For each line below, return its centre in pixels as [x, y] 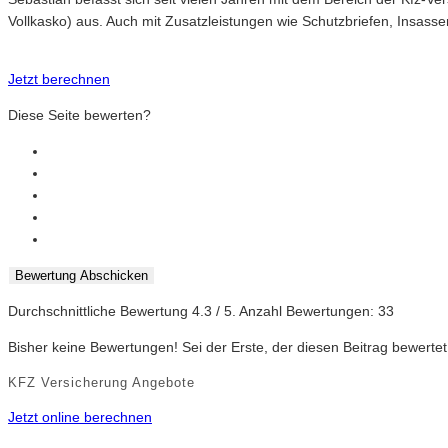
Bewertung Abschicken [81, 276]
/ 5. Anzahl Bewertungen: [295, 311]
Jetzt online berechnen [80, 416]
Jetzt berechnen [59, 79]
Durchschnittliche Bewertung [100, 311]
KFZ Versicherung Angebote [101, 382]
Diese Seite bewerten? [79, 115]
